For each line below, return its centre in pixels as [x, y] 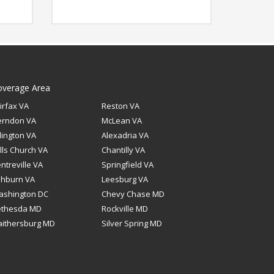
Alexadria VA [125, 135]
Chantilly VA [123, 150]
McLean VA [122, 120]
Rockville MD [125, 208]
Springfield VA [128, 164]
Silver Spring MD [132, 223]
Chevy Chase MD [133, 194]
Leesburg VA [125, 179]
